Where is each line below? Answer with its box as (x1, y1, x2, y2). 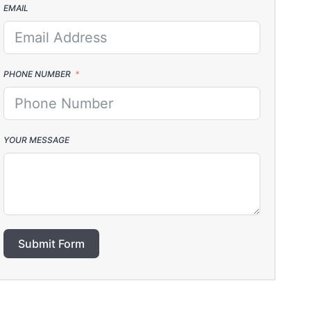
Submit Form (17, 236, 85, 251)
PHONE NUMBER (3, 68, 71, 79)
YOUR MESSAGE (3, 134, 69, 145)
